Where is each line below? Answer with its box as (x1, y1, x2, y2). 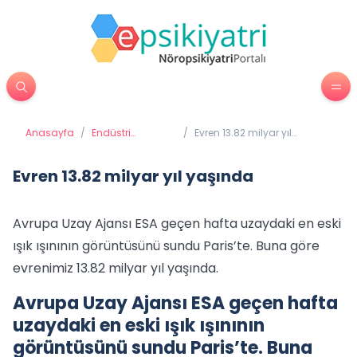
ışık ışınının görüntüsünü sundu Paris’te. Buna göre (13, 237, 320, 255)
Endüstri (92, 126, 131, 139)
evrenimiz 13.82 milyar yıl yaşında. (13, 259, 218, 277)
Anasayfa (25, 126, 74, 139)
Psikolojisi (92, 139, 137, 152)
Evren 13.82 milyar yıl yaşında (13, 165, 253, 187)
